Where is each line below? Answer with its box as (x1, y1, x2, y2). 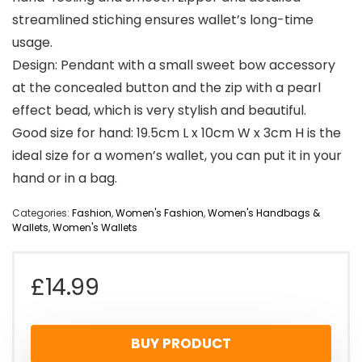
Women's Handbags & (208, 206, 320, 221)
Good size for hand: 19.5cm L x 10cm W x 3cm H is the (12, 124, 341, 143)
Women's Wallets (53, 221, 137, 235)
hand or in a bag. (12, 169, 117, 188)
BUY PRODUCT (131, 334, 231, 354)
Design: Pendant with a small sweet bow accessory (12, 56, 335, 75)
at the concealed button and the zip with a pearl (12, 78, 321, 98)
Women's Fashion (116, 206, 204, 221)
